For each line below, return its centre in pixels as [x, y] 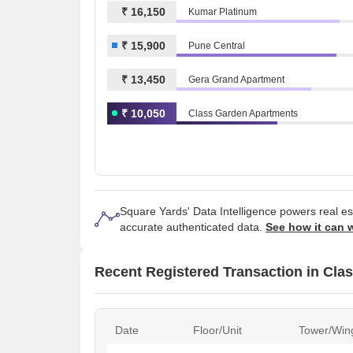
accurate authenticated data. [193, 227]
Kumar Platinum [223, 11]
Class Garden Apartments [243, 113]
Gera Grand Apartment [236, 79]
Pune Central [217, 45]
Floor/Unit [217, 330]
